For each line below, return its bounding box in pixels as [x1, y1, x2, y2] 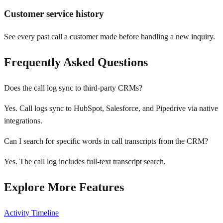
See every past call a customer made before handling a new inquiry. [4, 32, 215, 41]
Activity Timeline [4, 208, 59, 217]
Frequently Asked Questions [4, 55, 148, 69]
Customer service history [4, 8, 104, 19]
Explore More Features [4, 180, 124, 194]
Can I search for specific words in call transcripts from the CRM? [4, 136, 208, 145]
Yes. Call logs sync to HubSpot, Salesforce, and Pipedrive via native [4, 104, 218, 112]
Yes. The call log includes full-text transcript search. [4, 157, 166, 166]
